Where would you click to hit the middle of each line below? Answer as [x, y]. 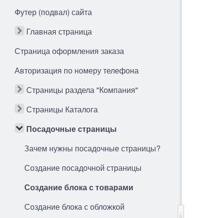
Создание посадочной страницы [83, 168]
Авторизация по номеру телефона [77, 70]
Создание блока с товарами [79, 187]
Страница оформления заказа [69, 51]
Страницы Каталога [62, 109]
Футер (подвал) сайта [53, 12]
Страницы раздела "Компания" [82, 90]
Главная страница [59, 31]
